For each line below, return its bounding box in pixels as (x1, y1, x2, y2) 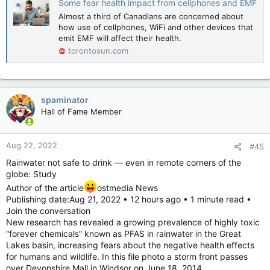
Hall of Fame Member (41, 106, 122, 116)
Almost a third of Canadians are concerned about (58, 11, 243, 21)
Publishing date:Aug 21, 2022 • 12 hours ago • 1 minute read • (6, 193, 251, 204)
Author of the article (6, 182, 84, 193)
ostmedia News (97, 182, 158, 193)
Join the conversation (6, 205, 90, 216)
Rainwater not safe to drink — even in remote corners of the (6, 157, 241, 168)
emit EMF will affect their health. (58, 33, 181, 43)
